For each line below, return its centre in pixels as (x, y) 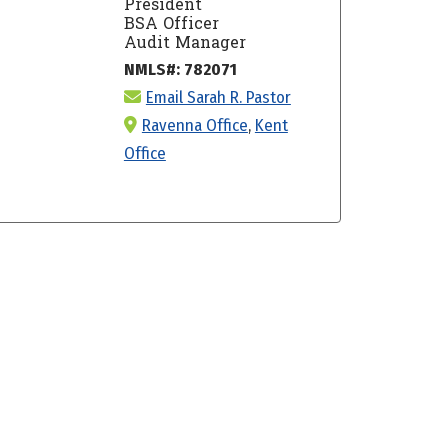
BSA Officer (171, 23)
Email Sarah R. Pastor (218, 97)
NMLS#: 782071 (180, 69)
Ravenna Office (194, 125)
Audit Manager (184, 42)
